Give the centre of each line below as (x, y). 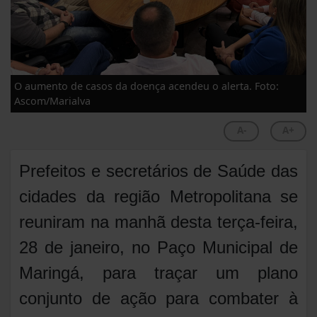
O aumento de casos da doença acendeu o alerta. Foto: (146, 86)
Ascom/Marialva (52, 101)
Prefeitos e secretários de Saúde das (158, 171)
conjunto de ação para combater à (158, 299)
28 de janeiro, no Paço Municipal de (158, 248)
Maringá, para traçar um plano (158, 273)
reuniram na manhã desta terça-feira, (158, 222)
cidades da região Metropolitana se (158, 197)
